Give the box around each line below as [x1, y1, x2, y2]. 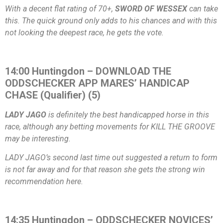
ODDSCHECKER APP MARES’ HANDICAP [5, 77, 190, 89]
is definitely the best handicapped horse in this [46, 110, 209, 119]
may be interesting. [5, 133, 71, 143]
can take [187, 3, 218, 13]
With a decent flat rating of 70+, [5, 3, 115, 13]
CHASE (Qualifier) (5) [5, 89, 101, 101]
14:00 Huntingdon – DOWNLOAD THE [5, 65, 171, 77]
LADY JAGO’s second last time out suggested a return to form [5, 153, 218, 163]
